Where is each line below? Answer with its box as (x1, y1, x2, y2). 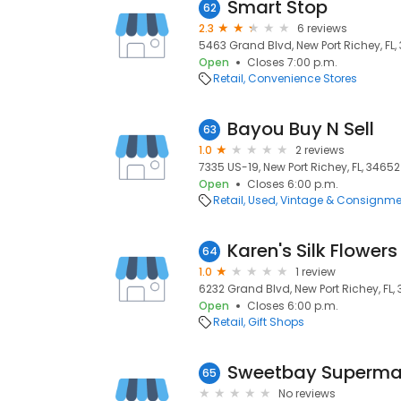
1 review (295, 264, 336, 279)
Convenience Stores (248, 71, 357, 86)
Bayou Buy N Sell (227, 116, 374, 141)
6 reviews (297, 21, 347, 36)
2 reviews (295, 142, 345, 158)
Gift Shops (248, 314, 304, 329)
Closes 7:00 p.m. (247, 55, 337, 70)
